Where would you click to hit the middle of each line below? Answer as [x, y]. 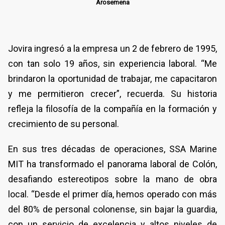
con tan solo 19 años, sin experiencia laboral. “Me [113, 63]
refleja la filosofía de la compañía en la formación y [113, 108]
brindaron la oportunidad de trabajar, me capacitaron [113, 78]
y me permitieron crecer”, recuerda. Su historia [113, 93]
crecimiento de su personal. [64, 124]
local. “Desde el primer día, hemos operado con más [113, 194]
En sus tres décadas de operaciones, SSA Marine [113, 149]
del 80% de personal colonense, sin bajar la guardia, [113, 209]
